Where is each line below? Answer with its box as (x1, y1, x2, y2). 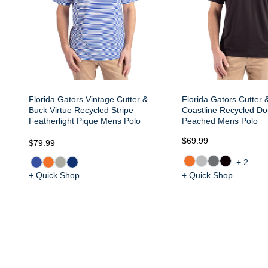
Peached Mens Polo (182, 116, 258, 126)
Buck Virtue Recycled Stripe (29, 105, 133, 115)
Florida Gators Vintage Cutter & (29, 95, 148, 104)
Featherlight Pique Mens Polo (29, 116, 141, 126)
